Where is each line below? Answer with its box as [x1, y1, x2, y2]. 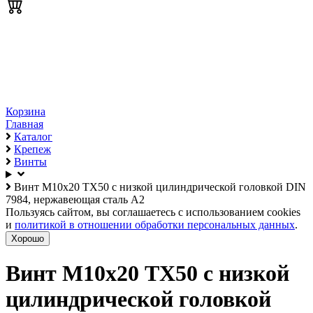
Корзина [6, 105, 45, 117]
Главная [6, 118, 43, 130]
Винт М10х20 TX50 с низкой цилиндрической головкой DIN [14, 181, 306, 193]
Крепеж [14, 143, 51, 155]
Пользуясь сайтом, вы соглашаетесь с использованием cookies [6, 206, 300, 218]
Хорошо [11, 233, 44, 244]
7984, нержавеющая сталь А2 [6, 194, 145, 205]
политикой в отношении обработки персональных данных [15, 219, 295, 231]
